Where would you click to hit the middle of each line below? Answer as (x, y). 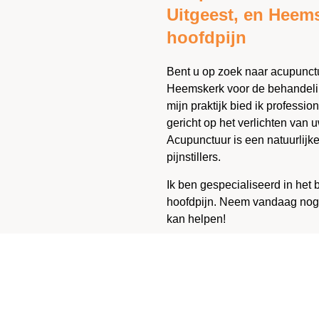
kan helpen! (196, 219)
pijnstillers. (194, 157)
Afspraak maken (224, 253)
